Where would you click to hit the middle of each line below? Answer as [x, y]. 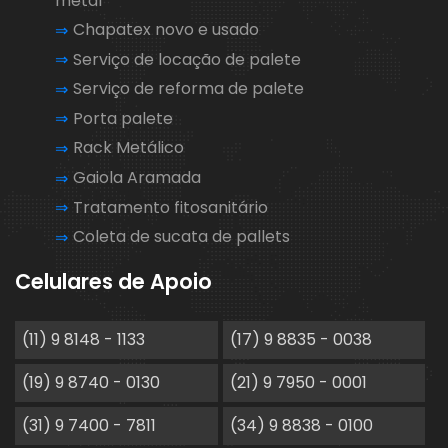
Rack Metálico [128, 148]
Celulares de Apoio [113, 281]
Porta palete [123, 118]
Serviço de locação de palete [187, 59]
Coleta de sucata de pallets [181, 237]
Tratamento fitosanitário [170, 207]
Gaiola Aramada [137, 178]
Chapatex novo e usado [166, 29]
